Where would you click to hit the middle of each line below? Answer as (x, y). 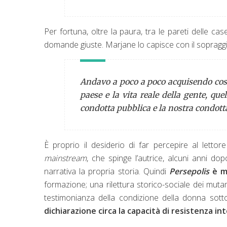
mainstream (65, 158)
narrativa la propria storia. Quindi (107, 171)
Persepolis (189, 171)
